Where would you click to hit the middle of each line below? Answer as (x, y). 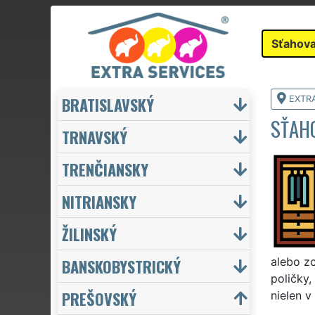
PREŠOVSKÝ (99, 298)
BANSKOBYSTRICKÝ (121, 266)
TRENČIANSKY (105, 169)
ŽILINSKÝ (89, 233)
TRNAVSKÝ (95, 136)
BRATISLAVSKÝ (108, 104)
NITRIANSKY (99, 201)
